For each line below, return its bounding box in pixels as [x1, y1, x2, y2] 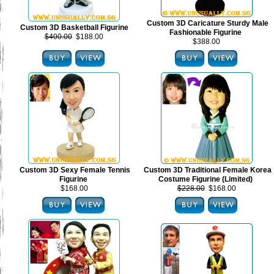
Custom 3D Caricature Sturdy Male [146, 19, 268, 28]
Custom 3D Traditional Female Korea [143, 166, 272, 174]
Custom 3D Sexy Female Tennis [20, 166, 130, 174]
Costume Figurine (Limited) [158, 175, 253, 183]
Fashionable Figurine [169, 28, 242, 37]
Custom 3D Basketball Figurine [20, 23, 128, 32]
